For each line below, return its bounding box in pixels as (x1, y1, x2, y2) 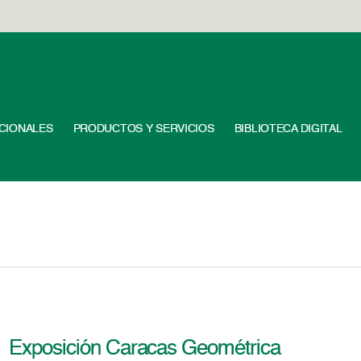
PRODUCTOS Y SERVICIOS (73, 123, 214, 135)
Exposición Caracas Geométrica (9, 338, 280, 359)
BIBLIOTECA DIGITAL (234, 123, 342, 135)
